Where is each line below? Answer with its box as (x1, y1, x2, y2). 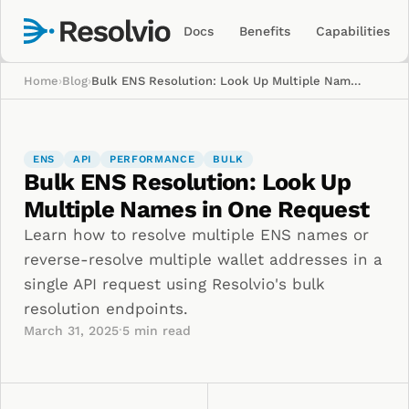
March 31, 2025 (24, 322, 119, 338)
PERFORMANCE (110, 153, 195, 165)
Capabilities (316, 24, 391, 38)
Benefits (239, 24, 291, 38)
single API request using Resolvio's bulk (24, 275, 325, 293)
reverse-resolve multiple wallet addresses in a (24, 250, 383, 268)
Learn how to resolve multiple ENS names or (24, 225, 369, 244)
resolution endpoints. (24, 299, 188, 318)
